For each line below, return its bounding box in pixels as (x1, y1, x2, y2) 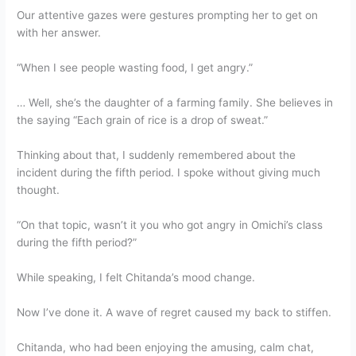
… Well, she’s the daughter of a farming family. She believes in (17, 96, 334, 110)
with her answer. (17, 26, 102, 40)
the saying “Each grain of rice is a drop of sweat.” (17, 114, 269, 127)
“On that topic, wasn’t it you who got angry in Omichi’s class (17, 218, 323, 231)
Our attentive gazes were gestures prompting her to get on (17, 9, 319, 22)
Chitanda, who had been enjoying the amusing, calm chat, (17, 340, 315, 354)
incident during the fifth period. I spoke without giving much (17, 166, 321, 180)
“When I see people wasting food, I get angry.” (17, 61, 253, 75)
